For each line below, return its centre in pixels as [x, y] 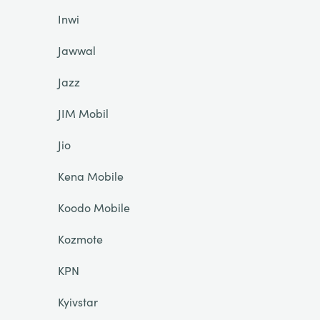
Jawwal [76, 50]
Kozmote [80, 239]
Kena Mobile [90, 176]
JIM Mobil [83, 113]
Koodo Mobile [94, 207]
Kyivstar [77, 301]
